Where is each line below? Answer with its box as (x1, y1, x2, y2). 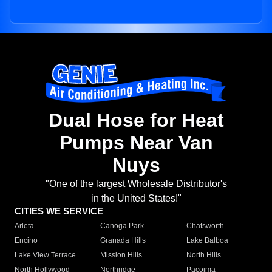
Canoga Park (100, 222, 144, 231)
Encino (15, 236, 38, 245)
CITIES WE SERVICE (15, 206, 103, 217)
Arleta (15, 222, 34, 231)
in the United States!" (90, 193, 182, 204)
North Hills (186, 251, 221, 260)
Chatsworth (186, 222, 224, 231)
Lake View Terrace (15, 251, 76, 260)
